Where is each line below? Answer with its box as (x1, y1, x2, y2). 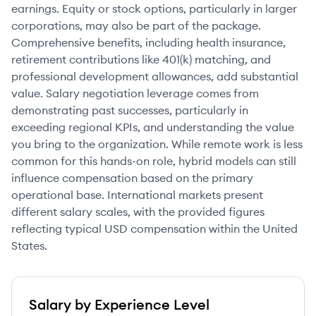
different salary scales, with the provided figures (11, 205, 265, 219)
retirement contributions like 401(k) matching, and (11, 52, 271, 66)
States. (11, 238, 47, 253)
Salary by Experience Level (29, 296, 209, 313)
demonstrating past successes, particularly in (11, 103, 248, 117)
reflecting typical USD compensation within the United (11, 221, 298, 236)
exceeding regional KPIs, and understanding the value (11, 120, 294, 134)
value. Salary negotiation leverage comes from (11, 86, 259, 100)
